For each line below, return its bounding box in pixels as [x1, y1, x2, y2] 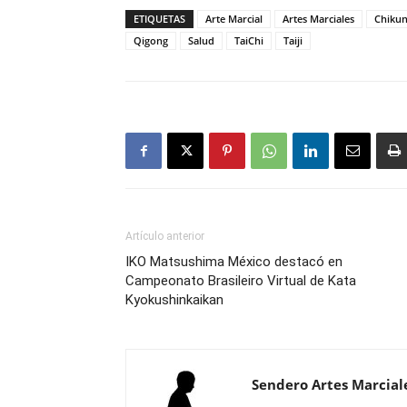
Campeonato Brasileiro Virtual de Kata [125, 273, 356, 289]
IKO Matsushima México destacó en [125, 253, 342, 270]
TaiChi [234, 34, 263, 47]
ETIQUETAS [134, 12, 185, 25]
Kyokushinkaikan [125, 292, 223, 308]
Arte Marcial [205, 12, 263, 25]
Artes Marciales [283, 12, 354, 25]
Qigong [134, 34, 168, 47]
